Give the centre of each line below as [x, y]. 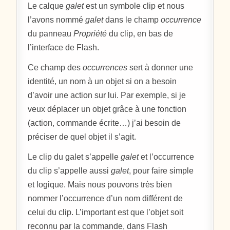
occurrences [105, 67]
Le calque [47, 6]
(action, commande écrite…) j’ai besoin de [104, 123]
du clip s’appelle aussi [70, 170]
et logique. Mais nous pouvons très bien [100, 184]
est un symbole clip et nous [134, 6]
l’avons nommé [57, 20]
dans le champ [132, 20]
